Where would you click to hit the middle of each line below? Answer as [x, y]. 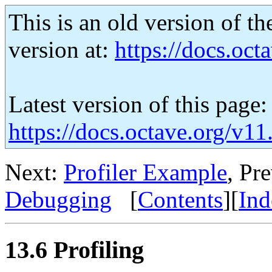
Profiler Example [145, 172]
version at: [62, 49]
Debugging [58, 199]
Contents [180, 199]
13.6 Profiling [74, 250]
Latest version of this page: [138, 104]
